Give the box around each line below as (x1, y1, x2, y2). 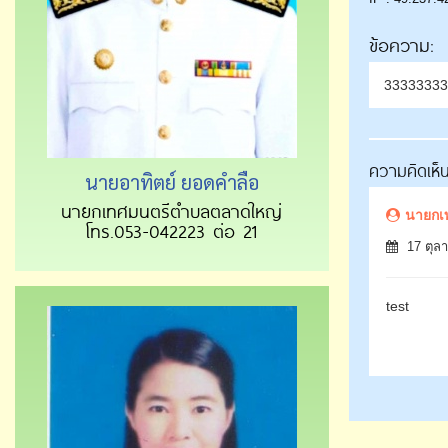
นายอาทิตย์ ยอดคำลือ (84, 168, 259, 195)
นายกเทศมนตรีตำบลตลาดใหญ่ (61, 197, 283, 224)
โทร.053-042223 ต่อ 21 (86, 217, 258, 244)
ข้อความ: (368, 31, 433, 58)
